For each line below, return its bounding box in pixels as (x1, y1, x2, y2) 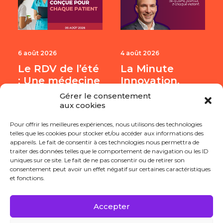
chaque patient (18, 98, 100, 111)
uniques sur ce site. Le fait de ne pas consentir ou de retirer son (10, 156, 185, 164)
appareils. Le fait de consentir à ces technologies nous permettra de (10, 138, 199, 146)
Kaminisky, (120, 98, 177, 111)
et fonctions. (10, 174, 45, 182)
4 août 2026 (120, 49, 159, 57)
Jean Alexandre (120, 86, 202, 99)
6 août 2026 (18, 49, 57, 57)
